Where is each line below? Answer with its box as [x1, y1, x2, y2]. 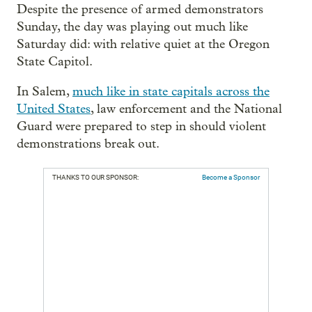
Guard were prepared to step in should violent [17, 119, 266, 134]
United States [17, 102, 91, 116]
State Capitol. [17, 54, 93, 69]
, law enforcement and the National [91, 102, 282, 116]
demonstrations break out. [17, 136, 159, 151]
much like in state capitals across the [72, 84, 270, 99]
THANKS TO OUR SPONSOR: [52, 173, 139, 181]
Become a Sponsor [202, 173, 260, 181]
